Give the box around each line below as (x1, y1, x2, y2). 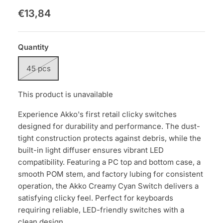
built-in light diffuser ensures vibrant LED (18, 145, 164, 155)
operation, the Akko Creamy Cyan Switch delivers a (18, 181, 199, 191)
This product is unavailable (18, 90, 113, 100)
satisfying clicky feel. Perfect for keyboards (18, 193, 173, 203)
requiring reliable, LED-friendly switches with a (18, 205, 184, 215)
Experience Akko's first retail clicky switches (18, 110, 177, 119)
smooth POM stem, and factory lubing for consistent (18, 169, 203, 179)
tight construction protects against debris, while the (18, 133, 201, 143)
